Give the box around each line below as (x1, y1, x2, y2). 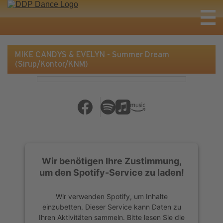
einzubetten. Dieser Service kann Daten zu (42, 202, 181, 211)
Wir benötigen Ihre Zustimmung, (41, 155, 182, 166)
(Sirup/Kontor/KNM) (15, 59, 88, 69)
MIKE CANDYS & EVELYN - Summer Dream (15, 50, 169, 59)
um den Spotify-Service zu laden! (39, 167, 184, 178)
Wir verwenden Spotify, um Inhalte (55, 192, 168, 201)
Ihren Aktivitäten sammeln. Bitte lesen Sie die (38, 213, 185, 222)
